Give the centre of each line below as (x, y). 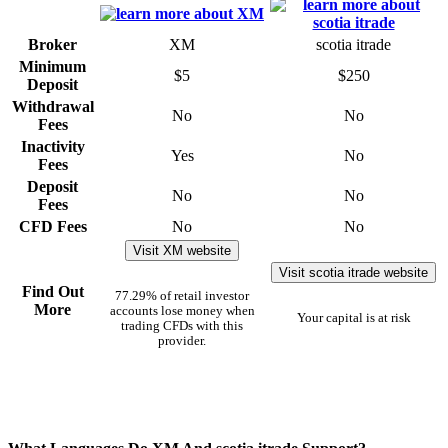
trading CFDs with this (182, 325)
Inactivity (52, 147)
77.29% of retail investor (182, 295)
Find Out (52, 292)
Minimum (52, 67)
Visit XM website (182, 251)
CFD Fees (52, 227)
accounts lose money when (182, 310)
